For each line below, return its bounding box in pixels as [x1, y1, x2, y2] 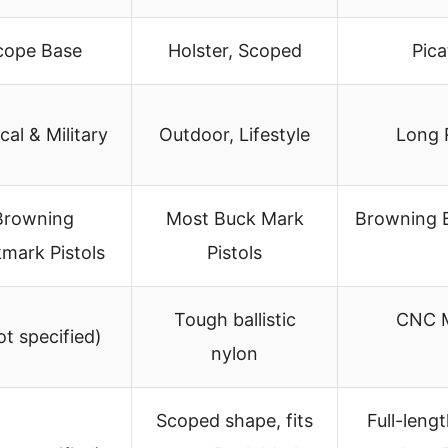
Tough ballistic [173, 308, 296, 330]
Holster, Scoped [167, 39, 302, 61]
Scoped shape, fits [156, 409, 313, 431]
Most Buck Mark [165, 207, 304, 229]
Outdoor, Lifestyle [159, 123, 310, 145]
